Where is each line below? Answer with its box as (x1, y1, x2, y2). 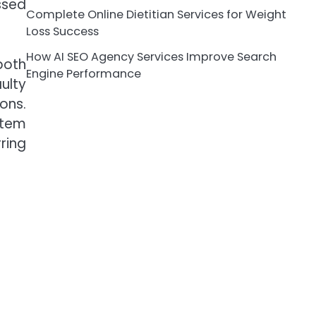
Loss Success (25, 23, 99, 39)
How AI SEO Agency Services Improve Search (25, 48, 276, 65)
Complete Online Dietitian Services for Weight (25, 6, 286, 23)
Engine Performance (25, 65, 141, 82)
